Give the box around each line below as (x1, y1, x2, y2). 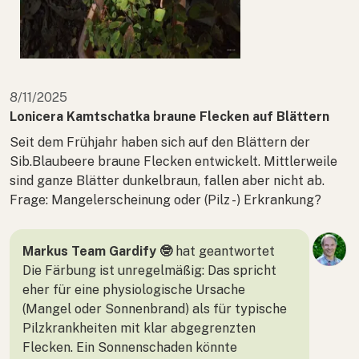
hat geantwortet (172, 243, 275, 259)
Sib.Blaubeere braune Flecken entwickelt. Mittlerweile (10, 153, 337, 169)
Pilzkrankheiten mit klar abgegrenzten (22, 320, 256, 336)
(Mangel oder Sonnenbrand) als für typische (22, 301, 287, 317)
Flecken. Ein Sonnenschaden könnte (22, 339, 237, 355)
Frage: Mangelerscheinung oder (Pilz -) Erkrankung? (10, 192, 321, 208)
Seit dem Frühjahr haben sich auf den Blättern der (10, 134, 310, 150)
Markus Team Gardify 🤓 (22, 243, 172, 259)
